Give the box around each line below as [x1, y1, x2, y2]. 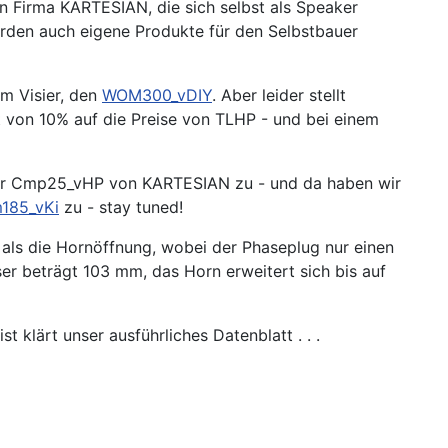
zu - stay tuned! [59, 196, 183, 217]
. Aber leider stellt [212, 84, 346, 105]
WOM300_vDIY [102, 84, 212, 105]
